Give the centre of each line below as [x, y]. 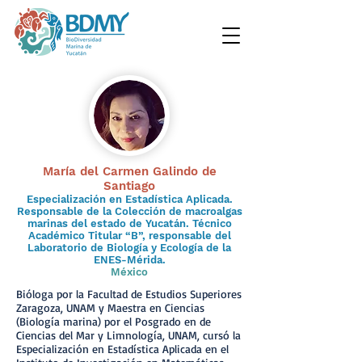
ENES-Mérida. [129, 260]
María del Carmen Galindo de [129, 171]
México [129, 272]
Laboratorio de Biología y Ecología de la [129, 248]
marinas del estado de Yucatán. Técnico [129, 223]
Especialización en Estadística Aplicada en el [122, 349]
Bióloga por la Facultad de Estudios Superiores [129, 294]
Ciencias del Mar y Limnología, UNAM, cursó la [128, 335]
